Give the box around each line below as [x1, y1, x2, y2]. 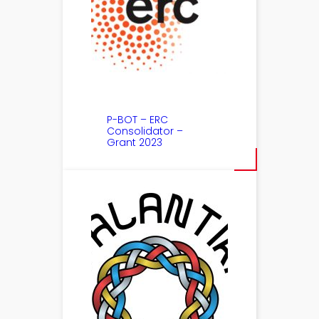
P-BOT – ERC [107, 113, 169, 127]
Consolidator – [107, 124, 184, 139]
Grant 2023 [107, 135, 163, 150]
